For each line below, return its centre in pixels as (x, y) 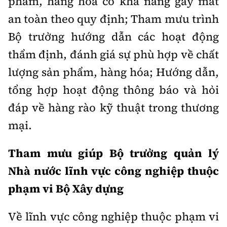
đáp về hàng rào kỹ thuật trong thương (113, 107)
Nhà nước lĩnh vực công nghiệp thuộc (113, 171)
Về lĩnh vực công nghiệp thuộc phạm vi (113, 216)
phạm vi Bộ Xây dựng (66, 188)
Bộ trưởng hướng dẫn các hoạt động (113, 36)
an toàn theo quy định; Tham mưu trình (113, 19)
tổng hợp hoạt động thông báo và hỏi (113, 90)
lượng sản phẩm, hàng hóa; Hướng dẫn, (113, 72)
